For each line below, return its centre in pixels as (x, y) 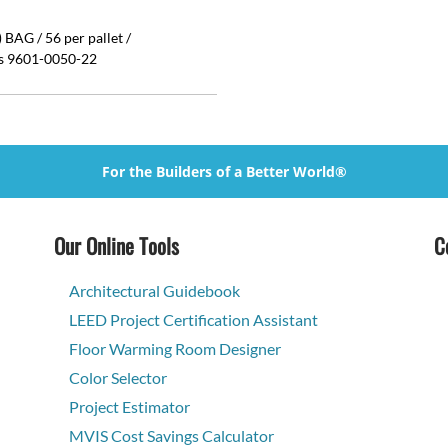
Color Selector (118, 378)
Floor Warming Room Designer (175, 349)
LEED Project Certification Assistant (193, 320)
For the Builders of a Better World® (224, 172)
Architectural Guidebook (154, 291)
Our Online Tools (116, 246)
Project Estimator (129, 407)
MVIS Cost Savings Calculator (171, 436)
